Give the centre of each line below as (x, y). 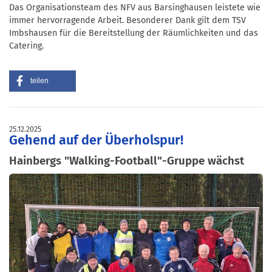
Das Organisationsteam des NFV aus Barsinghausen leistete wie (135, 7)
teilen (39, 80)
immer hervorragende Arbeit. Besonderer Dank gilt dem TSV (127, 20)
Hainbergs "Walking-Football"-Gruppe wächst (127, 160)
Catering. (26, 46)
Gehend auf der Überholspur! (96, 140)
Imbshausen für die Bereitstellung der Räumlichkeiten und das (134, 33)
